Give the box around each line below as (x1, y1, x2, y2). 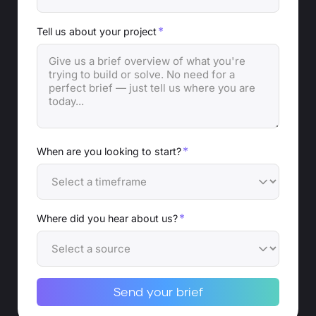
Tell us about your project (37, 25, 157, 38)
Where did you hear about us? (37, 212, 178, 225)
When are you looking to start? (37, 145, 182, 158)
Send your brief (113, 284, 203, 300)
